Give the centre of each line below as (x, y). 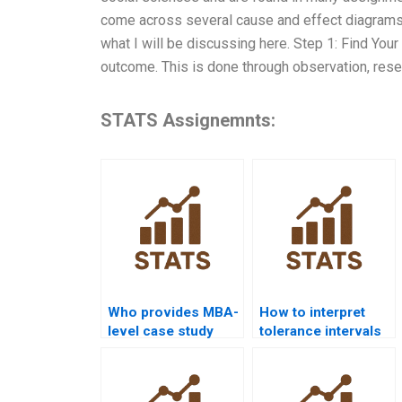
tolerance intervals (320, 332)
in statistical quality (321, 350)
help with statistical (170, 350)
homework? (298, 369)
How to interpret (312, 313)
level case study (161, 332)
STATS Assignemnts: (188, 121)
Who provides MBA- (173, 313)
